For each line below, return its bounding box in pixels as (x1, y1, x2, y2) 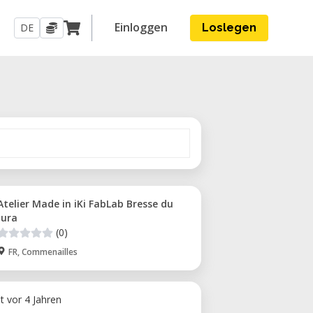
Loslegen (202, 21, 256, 34)
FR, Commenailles (8, 246, 78, 258)
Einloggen (115, 20, 168, 35)
